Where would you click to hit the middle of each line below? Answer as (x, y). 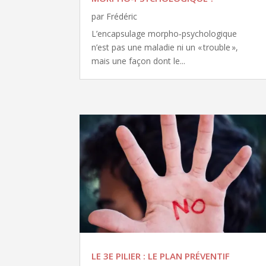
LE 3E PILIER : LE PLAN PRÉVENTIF (161, 256)
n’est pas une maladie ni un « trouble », (165, 47)
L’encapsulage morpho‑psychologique (164, 33)
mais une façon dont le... (139, 61)
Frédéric (122, 16)
